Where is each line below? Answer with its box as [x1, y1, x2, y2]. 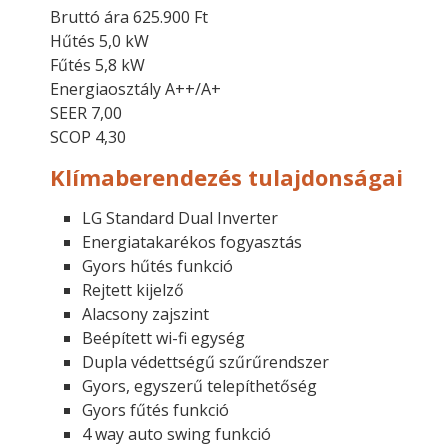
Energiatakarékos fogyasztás [82, 231, 302, 254]
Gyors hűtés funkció [82, 255, 233, 278]
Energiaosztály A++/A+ [50, 78, 221, 101]
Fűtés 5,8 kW [50, 54, 145, 77]
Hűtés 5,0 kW [50, 30, 149, 53]
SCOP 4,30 [50, 126, 126, 149]
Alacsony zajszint [82, 303, 209, 326]
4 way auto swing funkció [82, 423, 271, 446]
